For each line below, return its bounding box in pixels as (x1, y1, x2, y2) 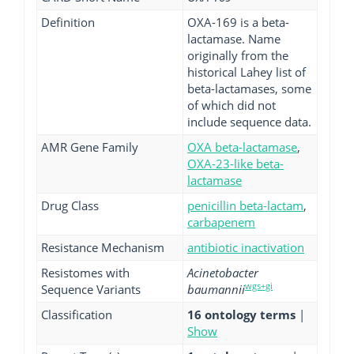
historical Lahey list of (187, 64, 306, 80)
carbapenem (187, 214, 255, 230)
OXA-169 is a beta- (187, 14, 289, 30)
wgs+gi (245, 280, 273, 292)
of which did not (187, 97, 276, 113)
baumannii (187, 281, 245, 297)
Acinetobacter (187, 265, 258, 281)
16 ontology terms (187, 307, 299, 322)
